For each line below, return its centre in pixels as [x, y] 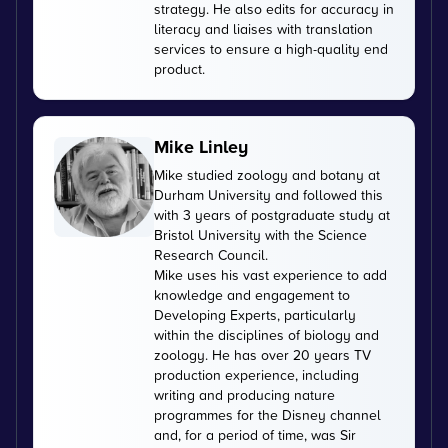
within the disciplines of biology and [266, 334]
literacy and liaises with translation [263, 28]
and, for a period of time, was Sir [255, 434]
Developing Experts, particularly [255, 314]
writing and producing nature [244, 394]
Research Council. [211, 254]
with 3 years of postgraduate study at [272, 214]
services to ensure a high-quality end [271, 48]
